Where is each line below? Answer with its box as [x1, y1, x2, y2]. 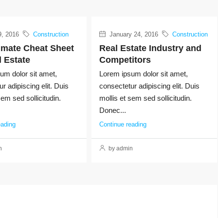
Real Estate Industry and [99, 43, 201, 53]
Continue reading [99, 120, 146, 128]
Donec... [99, 106, 126, 114]
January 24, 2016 [107, 30, 158, 38]
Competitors [99, 54, 151, 65]
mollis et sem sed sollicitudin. [99, 93, 192, 102]
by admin [107, 145, 133, 152]
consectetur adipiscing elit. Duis [99, 81, 200, 90]
